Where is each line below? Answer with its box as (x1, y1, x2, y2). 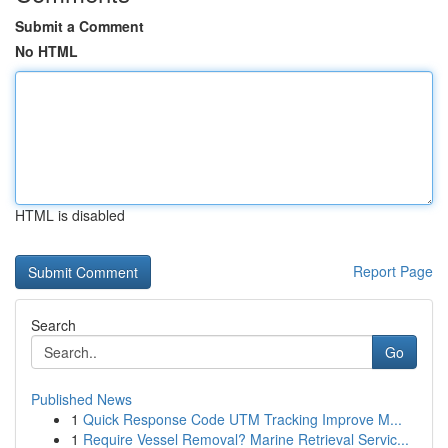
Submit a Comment (15, 16, 144, 36)
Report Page (353, 261, 433, 281)
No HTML (15, 41, 78, 61)
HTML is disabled (15, 205, 125, 225)
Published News (31, 389, 132, 409)
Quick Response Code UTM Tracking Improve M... (83, 409, 402, 429)
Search (31, 315, 76, 335)
